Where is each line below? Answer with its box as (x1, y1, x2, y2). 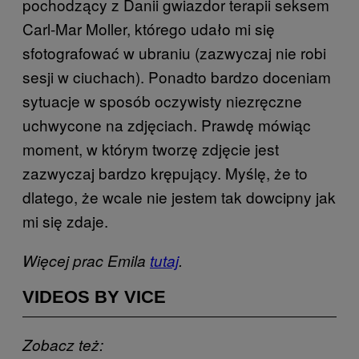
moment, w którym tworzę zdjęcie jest (22, 137, 279, 159)
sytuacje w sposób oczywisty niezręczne (22, 89, 302, 111)
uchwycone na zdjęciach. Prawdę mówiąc (22, 113, 311, 135)
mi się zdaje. (22, 209, 116, 232)
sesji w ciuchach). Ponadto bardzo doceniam (22, 65, 331, 87)
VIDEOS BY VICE (22, 286, 166, 307)
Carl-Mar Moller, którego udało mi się (22, 17, 275, 39)
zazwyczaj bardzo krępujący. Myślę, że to (22, 161, 308, 184)
